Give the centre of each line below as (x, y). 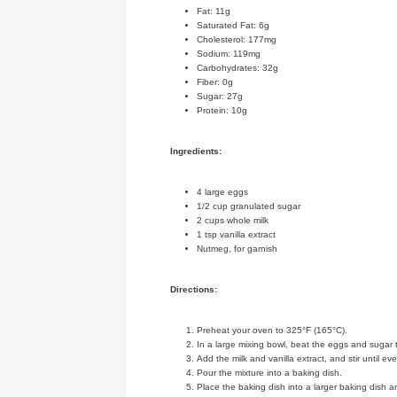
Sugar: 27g (220, 96)
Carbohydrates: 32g (237, 68)
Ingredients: (196, 151)
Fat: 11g (214, 11)
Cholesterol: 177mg (237, 39)
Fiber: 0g (215, 82)
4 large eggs (222, 192)
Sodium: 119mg (229, 54)
